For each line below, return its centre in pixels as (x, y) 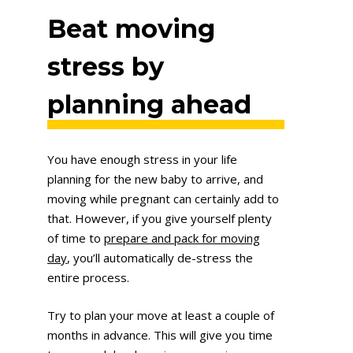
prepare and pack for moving (182, 238)
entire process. (88, 278)
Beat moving (131, 28)
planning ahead (149, 104)
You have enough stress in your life (142, 160)
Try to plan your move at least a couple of (161, 315)
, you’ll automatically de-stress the (160, 258)
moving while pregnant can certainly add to (163, 199)
